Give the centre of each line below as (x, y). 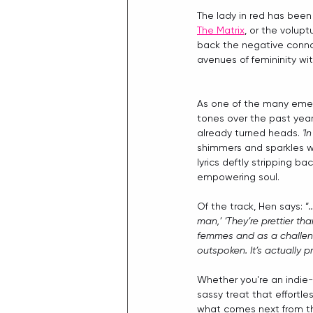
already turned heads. (250, 133)
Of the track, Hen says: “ (253, 206)
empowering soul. (238, 177)
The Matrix (221, 30)
